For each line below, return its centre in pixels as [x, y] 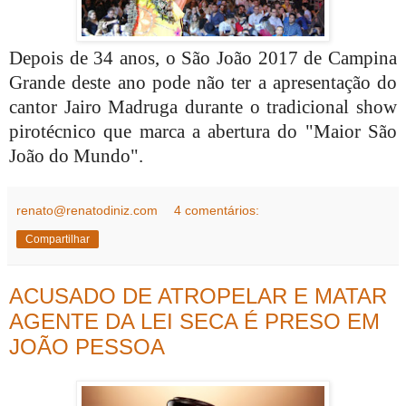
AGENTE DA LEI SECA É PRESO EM [194, 321]
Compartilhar [58, 239]
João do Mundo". [76, 155]
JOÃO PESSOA [87, 346]
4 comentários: [217, 210]
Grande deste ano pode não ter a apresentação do [203, 82]
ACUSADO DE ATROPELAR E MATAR [198, 295]
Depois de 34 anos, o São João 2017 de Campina [203, 58]
